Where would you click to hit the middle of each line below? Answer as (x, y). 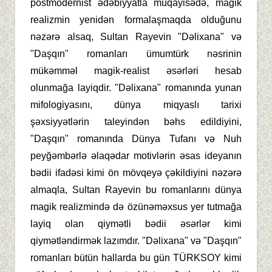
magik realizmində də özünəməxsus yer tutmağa (136, 207)
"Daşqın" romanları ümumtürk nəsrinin (136, 54)
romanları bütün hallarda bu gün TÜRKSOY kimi (136, 258)
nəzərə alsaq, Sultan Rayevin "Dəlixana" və (136, 37)
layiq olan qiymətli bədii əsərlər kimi (136, 224)
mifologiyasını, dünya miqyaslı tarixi (136, 105)
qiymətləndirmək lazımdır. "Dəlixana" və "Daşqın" (136, 241)
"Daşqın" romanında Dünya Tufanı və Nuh (136, 139)
